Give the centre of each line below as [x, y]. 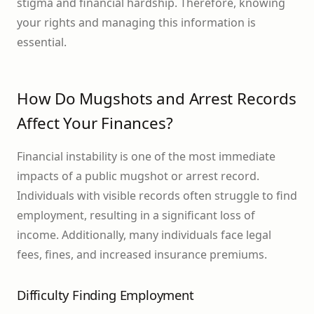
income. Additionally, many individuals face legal [144, 234]
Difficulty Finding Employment [105, 295]
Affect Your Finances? [95, 123]
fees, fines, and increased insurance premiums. [142, 254]
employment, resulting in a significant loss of [136, 215]
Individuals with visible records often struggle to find [157, 195]
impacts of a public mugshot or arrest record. [138, 176]
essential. [42, 42]
